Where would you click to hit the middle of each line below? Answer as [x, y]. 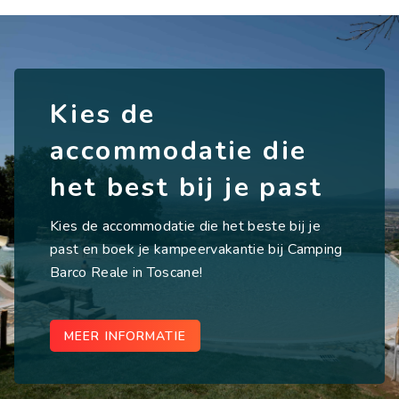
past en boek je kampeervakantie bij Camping [196, 250]
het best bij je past [186, 188]
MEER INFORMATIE [125, 337]
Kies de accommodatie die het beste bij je [186, 227]
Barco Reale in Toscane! [126, 273]
